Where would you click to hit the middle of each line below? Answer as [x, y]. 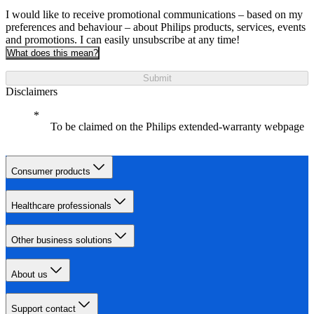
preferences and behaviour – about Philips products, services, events [156, 27]
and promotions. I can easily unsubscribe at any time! [123, 39]
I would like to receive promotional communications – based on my [154, 14]
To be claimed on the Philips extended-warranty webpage [177, 126]
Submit [157, 78]
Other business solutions [62, 240]
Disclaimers [32, 91]
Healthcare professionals [61, 205]
